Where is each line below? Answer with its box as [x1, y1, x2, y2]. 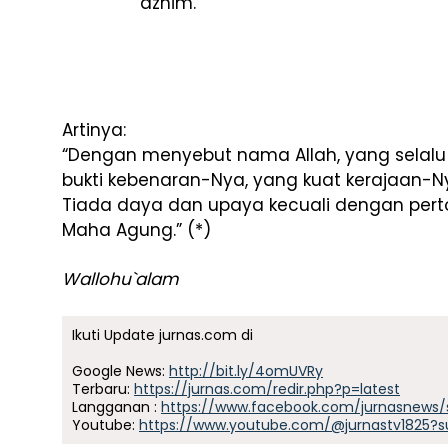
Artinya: [62, 118, 126, 142]
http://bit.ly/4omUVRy [169, 361, 323, 381]
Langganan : [72, 397, 161, 417]
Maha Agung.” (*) [62, 218, 211, 242]
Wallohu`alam [62, 267, 179, 291]
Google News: [72, 361, 169, 381]
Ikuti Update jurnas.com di [72, 325, 253, 345]
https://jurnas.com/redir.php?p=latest [134, 379, 400, 399]
